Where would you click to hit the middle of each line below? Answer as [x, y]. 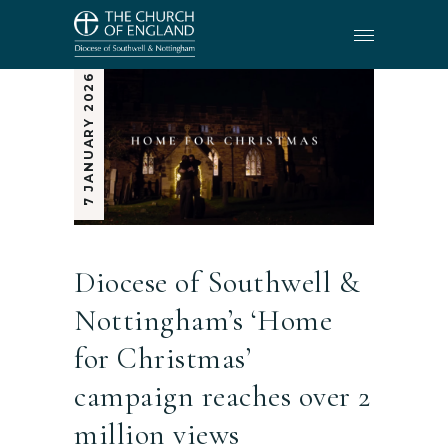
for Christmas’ [162, 358]
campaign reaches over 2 [222, 396]
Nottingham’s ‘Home [203, 320]
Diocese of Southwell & [217, 282]
